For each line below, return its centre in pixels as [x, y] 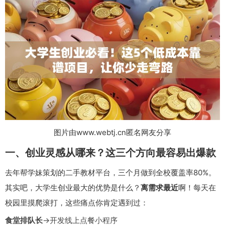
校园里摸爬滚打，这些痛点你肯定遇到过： [77, 203]
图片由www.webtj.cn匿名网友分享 [113, 133]
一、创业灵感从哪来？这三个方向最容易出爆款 [110, 153]
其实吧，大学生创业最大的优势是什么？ [73, 188]
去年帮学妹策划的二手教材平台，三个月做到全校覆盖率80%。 [110, 173]
